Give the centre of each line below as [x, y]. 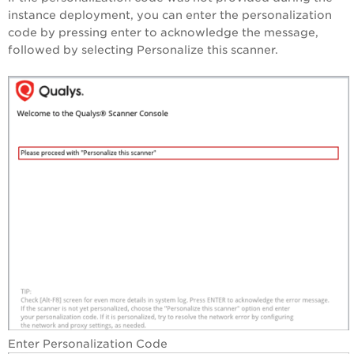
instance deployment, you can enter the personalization [170, 15]
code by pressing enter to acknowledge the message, [163, 33]
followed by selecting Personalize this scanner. [143, 50]
